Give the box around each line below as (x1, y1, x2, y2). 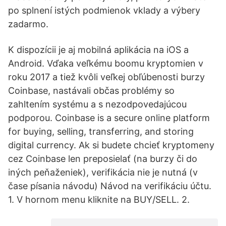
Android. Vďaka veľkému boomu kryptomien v (8, 58, 203, 69)
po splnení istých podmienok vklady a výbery (8, 5, 200, 16)
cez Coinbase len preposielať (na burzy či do (8, 153, 197, 164)
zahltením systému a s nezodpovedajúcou (8, 99, 187, 109)
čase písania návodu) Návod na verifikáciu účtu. (8, 181, 211, 191)
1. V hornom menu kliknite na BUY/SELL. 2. (8, 194, 190, 205)
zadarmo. (8, 19, 48, 29)
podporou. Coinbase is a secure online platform (8, 112, 210, 123)
